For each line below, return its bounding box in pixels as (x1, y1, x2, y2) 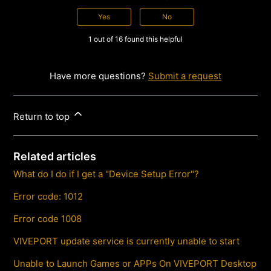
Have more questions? (50, 70, 148, 82)
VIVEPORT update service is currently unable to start (13, 235, 240, 247)
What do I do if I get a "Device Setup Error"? (13, 168, 200, 180)
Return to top (13, 110, 73, 122)
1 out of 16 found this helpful (88, 34, 183, 44)
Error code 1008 (13, 212, 82, 224)
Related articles (13, 149, 97, 163)
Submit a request (148, 70, 221, 82)
